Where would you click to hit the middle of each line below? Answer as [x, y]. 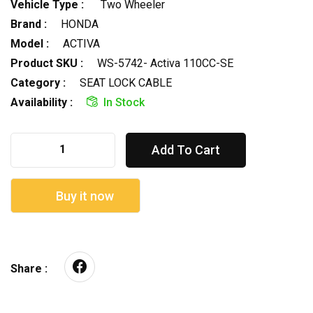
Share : [29, 268]
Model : [30, 43]
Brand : [29, 24]
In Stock [124, 102]
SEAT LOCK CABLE [126, 82]
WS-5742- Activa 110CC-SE [165, 63]
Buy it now [83, 196]
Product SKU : [47, 63]
